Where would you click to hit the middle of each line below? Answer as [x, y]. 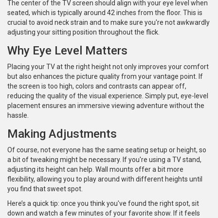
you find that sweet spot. [45, 189]
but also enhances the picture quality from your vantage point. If [105, 77]
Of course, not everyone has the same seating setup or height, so [107, 150]
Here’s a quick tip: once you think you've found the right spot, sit [103, 204]
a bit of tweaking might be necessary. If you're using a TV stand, [104, 160]
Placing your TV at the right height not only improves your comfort [108, 67]
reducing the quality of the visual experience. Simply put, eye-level [108, 96]
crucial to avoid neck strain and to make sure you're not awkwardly [109, 23]
